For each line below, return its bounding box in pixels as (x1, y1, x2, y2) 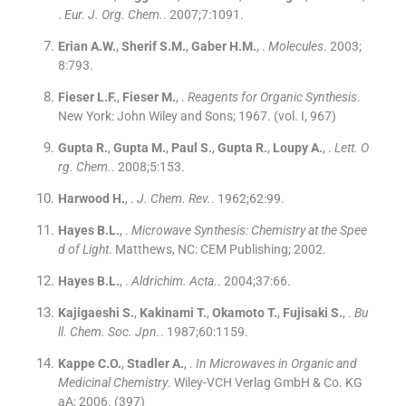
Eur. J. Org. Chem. (63, 7, 163, 23)
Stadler (126, 356, 169, 372)
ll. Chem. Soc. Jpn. (57, 324, 160, 340)
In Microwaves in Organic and (195, 356, 357, 372)
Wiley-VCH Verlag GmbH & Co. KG (173, 375, 362, 391)
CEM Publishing (199, 242, 288, 257)
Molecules (267, 39, 324, 54)
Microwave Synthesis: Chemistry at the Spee (130, 223, 367, 238)
